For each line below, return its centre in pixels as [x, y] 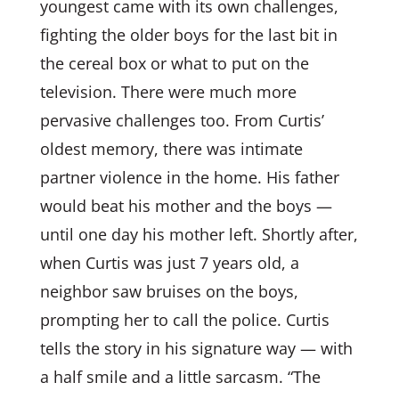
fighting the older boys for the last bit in [188, 35]
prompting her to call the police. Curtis [184, 320]
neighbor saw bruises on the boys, [169, 291]
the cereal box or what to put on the [174, 63]
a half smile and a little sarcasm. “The [180, 377]
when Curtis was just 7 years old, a [169, 263]
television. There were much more [168, 92]
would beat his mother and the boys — [186, 206]
